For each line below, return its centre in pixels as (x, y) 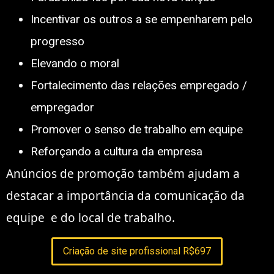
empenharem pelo (206, 19)
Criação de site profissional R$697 (137, 251)
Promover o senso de (87, 129)
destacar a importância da (80, 195)
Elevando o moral (75, 63)
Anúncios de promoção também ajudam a (123, 173)
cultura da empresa (153, 151)
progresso (57, 41)
